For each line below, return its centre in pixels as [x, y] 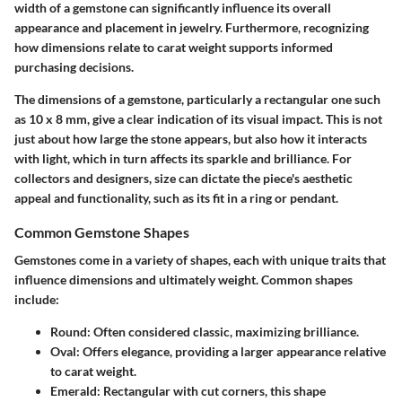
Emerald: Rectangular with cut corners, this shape [188, 390]
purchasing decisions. [74, 66]
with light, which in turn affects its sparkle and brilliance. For [183, 158]
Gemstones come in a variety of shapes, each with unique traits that [200, 259]
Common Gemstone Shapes [102, 232]
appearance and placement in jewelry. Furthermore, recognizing [192, 27]
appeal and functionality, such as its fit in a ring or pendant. [176, 197]
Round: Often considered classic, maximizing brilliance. [205, 331]
